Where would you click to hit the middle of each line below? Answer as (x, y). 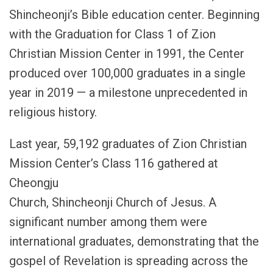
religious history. (53, 112)
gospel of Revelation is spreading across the (129, 261)
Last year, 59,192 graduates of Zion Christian (128, 144)
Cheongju (34, 183)
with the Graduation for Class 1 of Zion (112, 34)
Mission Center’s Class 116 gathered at (114, 163)
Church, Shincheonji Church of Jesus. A (113, 202)
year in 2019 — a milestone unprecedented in (128, 92)
